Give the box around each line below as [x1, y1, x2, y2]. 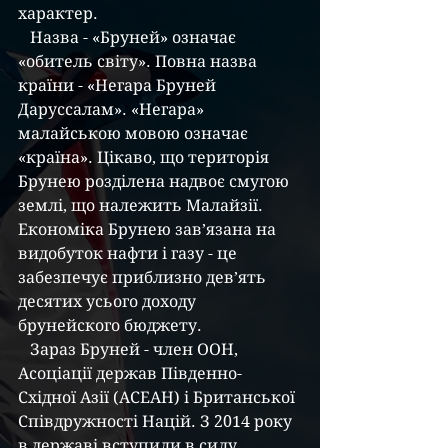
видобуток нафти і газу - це [18, 244, 241, 263]
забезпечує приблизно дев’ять [18, 268, 266, 287]
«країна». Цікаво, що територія [18, 148, 273, 167]
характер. [18, 4, 98, 23]
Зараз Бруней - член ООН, [18, 340, 30, 359]
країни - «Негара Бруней [18, 76, 220, 95]
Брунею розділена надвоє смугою [18, 172, 293, 191]
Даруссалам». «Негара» [18, 100, 208, 119]
